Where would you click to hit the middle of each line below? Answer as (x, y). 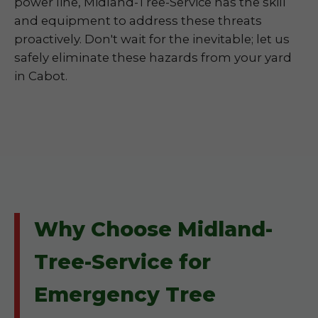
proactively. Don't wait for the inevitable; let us (152, 39)
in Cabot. (41, 76)
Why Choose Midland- (153, 229)
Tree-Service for (122, 262)
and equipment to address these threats (138, 21)
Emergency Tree (125, 294)
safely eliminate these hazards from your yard (153, 57)
